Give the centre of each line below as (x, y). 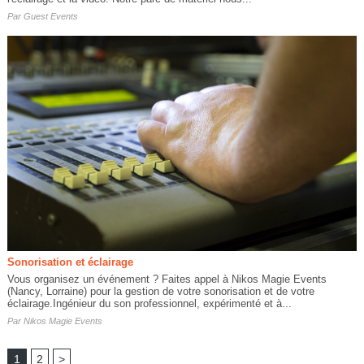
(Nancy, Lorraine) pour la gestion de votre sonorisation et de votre (160, 291)
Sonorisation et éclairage (70, 262)
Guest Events (50, 16)
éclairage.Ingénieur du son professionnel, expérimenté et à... (149, 303)
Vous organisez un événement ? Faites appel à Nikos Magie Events (167, 279)
